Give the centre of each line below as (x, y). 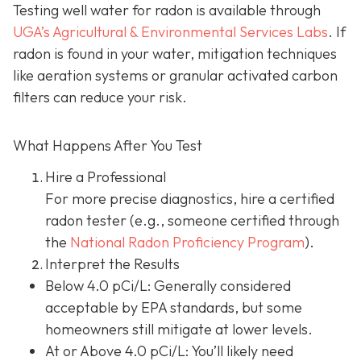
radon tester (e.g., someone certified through (192, 220)
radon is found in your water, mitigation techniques (175, 53)
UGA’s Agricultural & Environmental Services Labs (170, 31)
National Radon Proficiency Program (187, 242)
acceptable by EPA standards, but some (174, 307)
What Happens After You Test (108, 145)
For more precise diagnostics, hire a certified (190, 199)
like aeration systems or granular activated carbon (175, 75)
